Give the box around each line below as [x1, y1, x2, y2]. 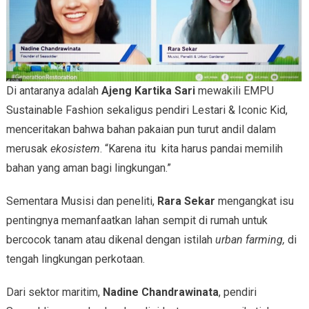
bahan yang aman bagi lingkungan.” [6, 161, 171, 175]
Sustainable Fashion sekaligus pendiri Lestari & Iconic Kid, [6, 103, 288, 117]
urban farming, [215, 233, 288, 247]
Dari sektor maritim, [6, 286, 103, 299]
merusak [6, 142, 50, 156]
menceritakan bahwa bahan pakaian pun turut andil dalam [6, 123, 276, 137]
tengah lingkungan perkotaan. [6, 252, 145, 266]
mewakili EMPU [197, 84, 274, 98]
